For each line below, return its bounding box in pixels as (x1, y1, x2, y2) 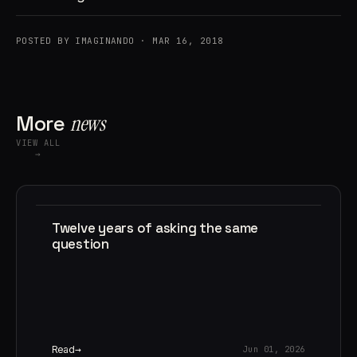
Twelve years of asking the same (52, 218, 259, 237)
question (52, 234, 109, 253)
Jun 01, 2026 (242, 343, 305, 355)
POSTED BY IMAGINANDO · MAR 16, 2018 (16, 34, 224, 46)
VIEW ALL (16, 136, 61, 148)
